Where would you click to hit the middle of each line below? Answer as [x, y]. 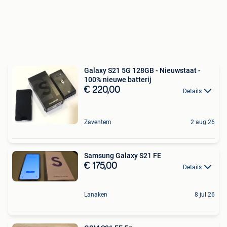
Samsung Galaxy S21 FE [123, 156]
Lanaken [96, 194]
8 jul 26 [205, 194]
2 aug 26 [203, 122]
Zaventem [98, 122]
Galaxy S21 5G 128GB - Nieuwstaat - [142, 71]
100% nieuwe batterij [118, 80]
